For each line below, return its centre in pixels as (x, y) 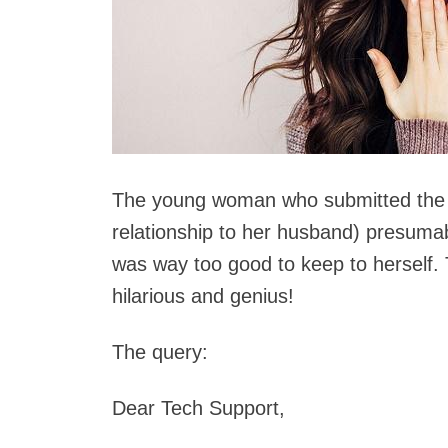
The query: (160, 352)
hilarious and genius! (203, 296)
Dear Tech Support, (198, 408)
